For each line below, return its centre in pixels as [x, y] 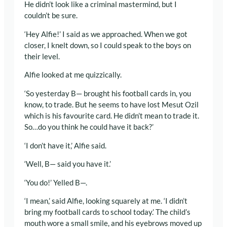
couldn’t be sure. [51, 16]
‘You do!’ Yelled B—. [56, 182]
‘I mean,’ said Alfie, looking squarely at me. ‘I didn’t [106, 201]
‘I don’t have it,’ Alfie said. [65, 145]
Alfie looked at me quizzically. [73, 75]
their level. [42, 56]
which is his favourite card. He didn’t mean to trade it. [112, 116]
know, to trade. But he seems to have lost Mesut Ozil [111, 104]
